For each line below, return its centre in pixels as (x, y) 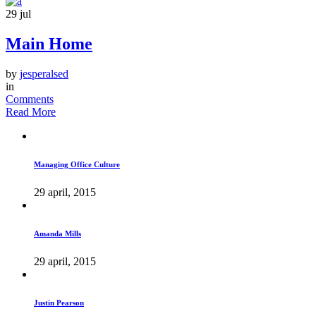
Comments (30, 99)
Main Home (49, 43)
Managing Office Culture (77, 164)
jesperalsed (44, 73)
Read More (31, 111)
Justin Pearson (59, 302)
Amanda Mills (57, 233)
